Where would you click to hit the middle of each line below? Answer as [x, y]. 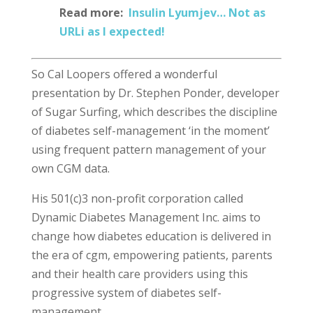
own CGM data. [72, 168]
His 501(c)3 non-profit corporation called [137, 198]
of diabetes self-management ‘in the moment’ [150, 131]
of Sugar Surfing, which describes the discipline [154, 112]
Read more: [94, 13]
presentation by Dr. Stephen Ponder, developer [155, 93]
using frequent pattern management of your [148, 150]
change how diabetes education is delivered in [151, 236]
